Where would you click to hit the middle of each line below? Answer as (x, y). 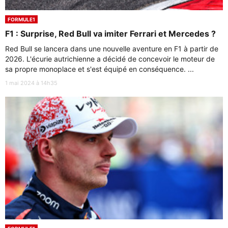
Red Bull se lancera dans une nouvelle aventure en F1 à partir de (112, 48)
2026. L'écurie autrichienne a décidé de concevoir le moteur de (110, 59)
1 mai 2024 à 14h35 (31, 83)
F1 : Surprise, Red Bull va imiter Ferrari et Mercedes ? (110, 33)
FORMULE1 (21, 19)
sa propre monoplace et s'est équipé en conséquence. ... (99, 69)
